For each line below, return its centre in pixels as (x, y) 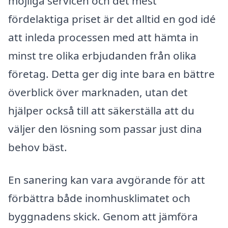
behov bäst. (38, 147)
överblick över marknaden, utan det (98, 92)
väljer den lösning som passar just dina (105, 129)
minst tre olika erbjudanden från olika (102, 56)
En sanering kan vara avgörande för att (107, 179)
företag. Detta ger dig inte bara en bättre (111, 74)
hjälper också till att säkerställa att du (101, 111)
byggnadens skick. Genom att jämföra (103, 216)
